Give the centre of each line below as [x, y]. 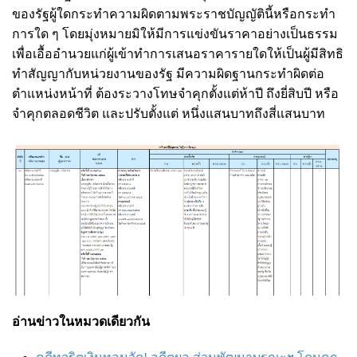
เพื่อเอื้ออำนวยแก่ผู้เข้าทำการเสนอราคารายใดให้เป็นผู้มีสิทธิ [178, 53]
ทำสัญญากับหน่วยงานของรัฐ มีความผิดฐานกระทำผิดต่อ [168, 73]
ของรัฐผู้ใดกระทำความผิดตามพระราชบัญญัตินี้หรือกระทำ [174, 14]
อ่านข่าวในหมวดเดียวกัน [82, 322]
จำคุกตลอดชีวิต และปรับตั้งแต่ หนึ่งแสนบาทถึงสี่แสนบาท [169, 113]
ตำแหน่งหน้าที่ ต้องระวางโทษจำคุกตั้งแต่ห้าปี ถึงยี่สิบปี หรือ [175, 93]
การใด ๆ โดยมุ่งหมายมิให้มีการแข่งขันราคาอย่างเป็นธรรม [175, 33]
